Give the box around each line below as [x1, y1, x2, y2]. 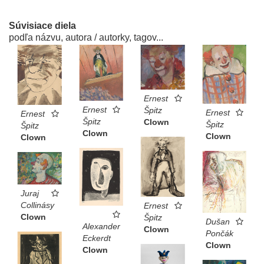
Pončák [205, 228, 233, 238]
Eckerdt [82, 233, 111, 243]
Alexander [82, 222, 120, 232]
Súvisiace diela [9, 21, 76, 31]
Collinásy [21, 200, 54, 210]
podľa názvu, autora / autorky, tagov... [9, 32, 163, 43]
